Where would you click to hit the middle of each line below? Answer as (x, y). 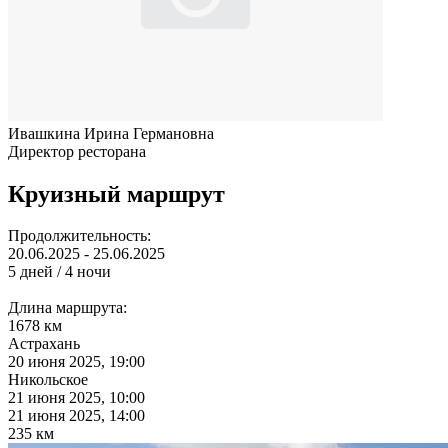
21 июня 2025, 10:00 (76, 398)
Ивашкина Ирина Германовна (111, 133)
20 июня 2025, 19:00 (76, 362)
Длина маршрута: (67, 308)
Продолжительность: (79, 236)
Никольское (48, 380)
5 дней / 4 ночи (59, 272)
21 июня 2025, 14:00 (76, 416)
